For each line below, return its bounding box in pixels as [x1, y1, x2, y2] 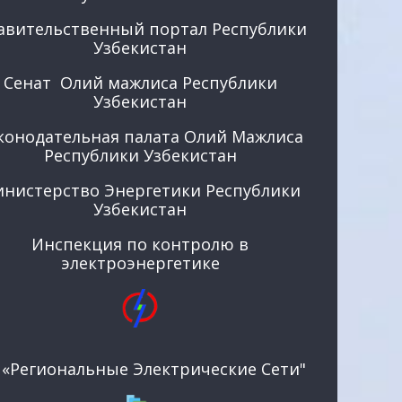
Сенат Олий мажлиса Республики [3, 72, 277, 94]
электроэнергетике [60, 252, 220, 275]
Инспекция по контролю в [31, 233, 249, 256]
